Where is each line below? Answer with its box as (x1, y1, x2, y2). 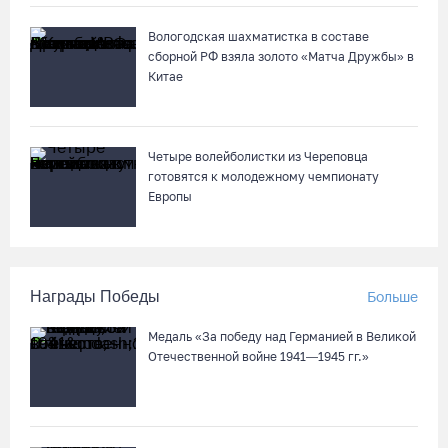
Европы (148, 189, 192, 204)
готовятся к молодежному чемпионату (148, 169, 379, 184)
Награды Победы (30, 288, 160, 305)
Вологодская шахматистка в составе (148, 29, 369, 44)
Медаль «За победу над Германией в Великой (148, 329, 416, 344)
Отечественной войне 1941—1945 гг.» (148, 349, 369, 364)
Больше (367, 288, 418, 305)
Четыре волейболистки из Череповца (148, 149, 368, 164)
